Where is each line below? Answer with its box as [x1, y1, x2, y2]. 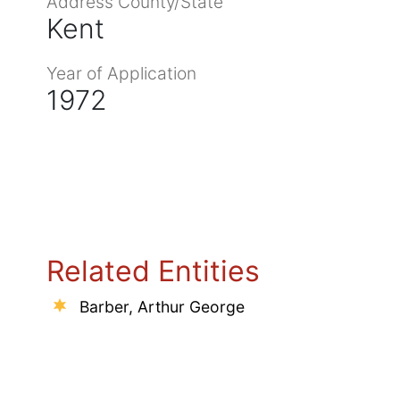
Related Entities [46, 253, 260, 288]
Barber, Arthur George [79, 296, 245, 316]
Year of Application [46, 62, 196, 84]
